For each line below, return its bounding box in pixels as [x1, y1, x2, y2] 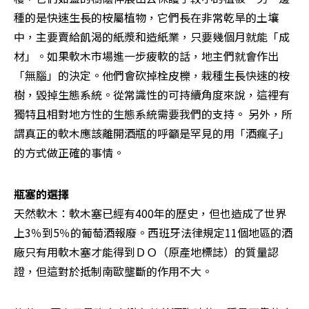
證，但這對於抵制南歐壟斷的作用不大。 [14, 262, 212, 279]
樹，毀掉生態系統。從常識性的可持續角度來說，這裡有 [14, 86, 290, 103]
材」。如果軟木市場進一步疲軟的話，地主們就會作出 [14, 47, 279, 64]
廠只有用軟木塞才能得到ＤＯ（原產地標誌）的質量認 [14, 243, 279, 260]
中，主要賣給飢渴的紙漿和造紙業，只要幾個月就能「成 [14, 28, 290, 45]
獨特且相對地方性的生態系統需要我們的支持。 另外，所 [14, 105, 292, 122]
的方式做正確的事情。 [14, 143, 124, 161]
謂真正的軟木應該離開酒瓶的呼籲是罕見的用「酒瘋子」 [14, 124, 290, 141]
